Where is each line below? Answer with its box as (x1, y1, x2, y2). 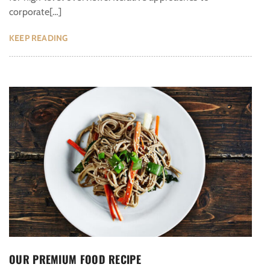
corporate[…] (9, 6, 62, 18)
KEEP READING (9, 33, 68, 44)
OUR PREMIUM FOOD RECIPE (9, 251, 141, 268)
